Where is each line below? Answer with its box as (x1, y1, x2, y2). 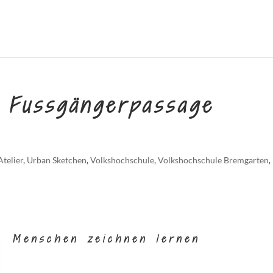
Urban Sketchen (27, 155, 87, 165)
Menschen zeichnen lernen (12, 232, 200, 247)
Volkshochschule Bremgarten (158, 155, 269, 165)
